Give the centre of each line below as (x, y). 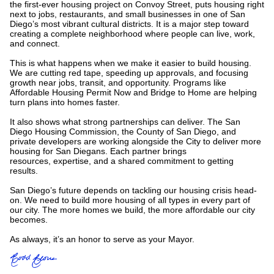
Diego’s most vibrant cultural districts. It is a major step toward (129, 24)
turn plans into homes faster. (65, 102)
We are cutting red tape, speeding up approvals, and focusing (129, 73)
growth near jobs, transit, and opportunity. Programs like (118, 83)
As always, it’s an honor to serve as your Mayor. (102, 239)
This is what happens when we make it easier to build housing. (131, 63)
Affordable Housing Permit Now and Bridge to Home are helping (133, 92)
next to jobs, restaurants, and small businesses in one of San (128, 14)
